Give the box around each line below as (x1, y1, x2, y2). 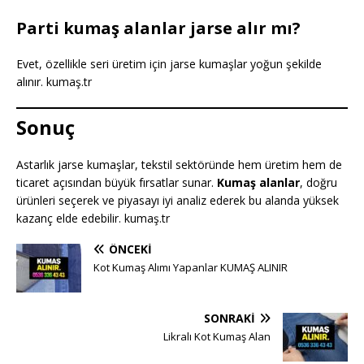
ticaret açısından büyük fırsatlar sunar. (16, 174, 217, 190)
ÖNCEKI (109, 240, 152, 257)
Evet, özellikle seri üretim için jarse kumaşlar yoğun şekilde (16, 55, 322, 71)
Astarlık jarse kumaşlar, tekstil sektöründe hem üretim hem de (16, 156, 342, 172)
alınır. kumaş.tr (16, 73, 92, 89)
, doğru (300, 174, 337, 190)
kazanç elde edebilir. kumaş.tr (16, 210, 170, 226)
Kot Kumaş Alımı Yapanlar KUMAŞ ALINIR (93, 259, 288, 275)
